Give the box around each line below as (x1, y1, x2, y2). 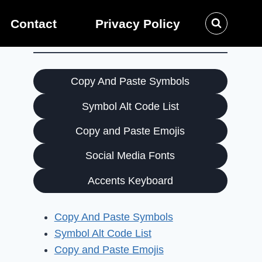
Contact (11, 16, 57, 30)
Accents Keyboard (87, 174, 173, 187)
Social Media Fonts (85, 150, 175, 162)
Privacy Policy (95, 16, 181, 30)
